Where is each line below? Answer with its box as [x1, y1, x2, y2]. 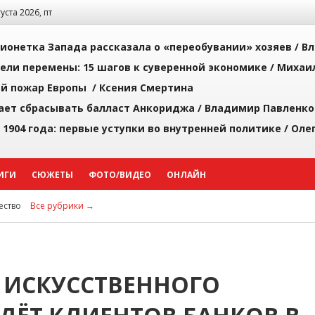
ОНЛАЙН [167, 169, 206, 181]
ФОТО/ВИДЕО [89, 169, 151, 181]
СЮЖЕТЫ [32, 169, 73, 181]
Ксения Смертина [99, 81, 193, 94]
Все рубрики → [30, 200, 94, 212]
